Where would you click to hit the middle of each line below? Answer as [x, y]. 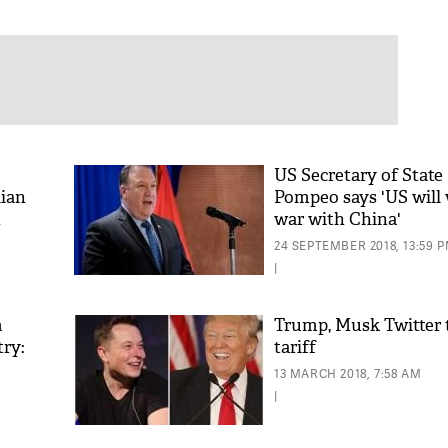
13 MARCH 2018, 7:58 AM [348, 373]
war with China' [337, 219]
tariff [295, 347]
